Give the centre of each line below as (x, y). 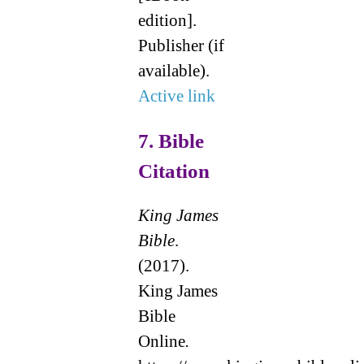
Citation (173, 171)
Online (161, 341)
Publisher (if (181, 45)
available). (173, 70)
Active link (176, 95)
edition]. (167, 20)
